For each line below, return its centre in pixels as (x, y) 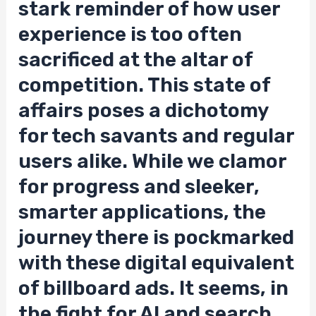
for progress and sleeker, (139, 187)
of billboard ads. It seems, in (154, 288)
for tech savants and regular (157, 136)
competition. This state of (145, 85)
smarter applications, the (142, 212)
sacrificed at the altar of (136, 60)
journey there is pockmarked (157, 238)
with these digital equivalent (157, 263)
